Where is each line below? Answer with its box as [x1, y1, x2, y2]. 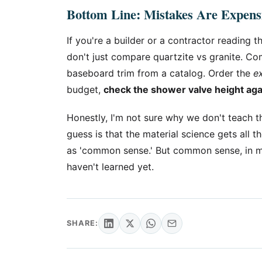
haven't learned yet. [67, 161, 154, 173]
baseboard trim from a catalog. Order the [67, 67, 253, 79]
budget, [67, 84, 104, 95]
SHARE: [67, 219, 99, 227]
